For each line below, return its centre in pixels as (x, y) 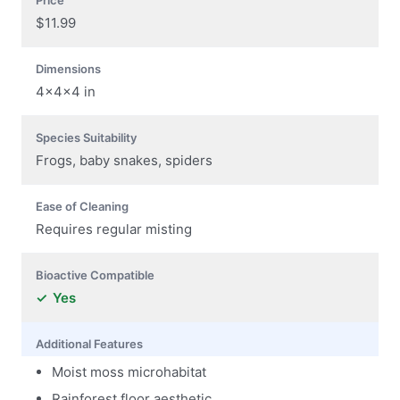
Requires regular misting (114, 229)
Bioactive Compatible (95, 275)
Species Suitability (86, 137)
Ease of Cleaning (82, 206)
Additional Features (89, 343)
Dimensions (68, 68)
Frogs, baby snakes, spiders (124, 160)
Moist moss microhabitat (129, 371)
